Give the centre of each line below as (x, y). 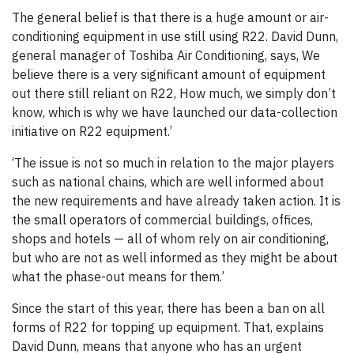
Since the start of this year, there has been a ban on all (168, 309)
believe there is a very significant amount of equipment (169, 75)
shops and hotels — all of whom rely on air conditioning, (170, 239)
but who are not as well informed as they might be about (175, 258)
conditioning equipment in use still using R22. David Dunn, (175, 37)
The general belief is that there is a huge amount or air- (170, 18)
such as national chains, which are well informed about (168, 182)
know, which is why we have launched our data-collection (175, 113)
